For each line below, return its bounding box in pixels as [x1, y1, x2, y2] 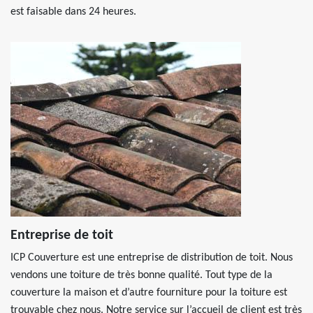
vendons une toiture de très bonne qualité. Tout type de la [10, 270, 272, 281]
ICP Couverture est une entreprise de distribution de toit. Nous [10, 252, 293, 263]
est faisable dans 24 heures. [10, 6, 136, 17]
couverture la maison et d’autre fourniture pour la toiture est [10, 287, 287, 298]
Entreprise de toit [10, 228, 113, 242]
